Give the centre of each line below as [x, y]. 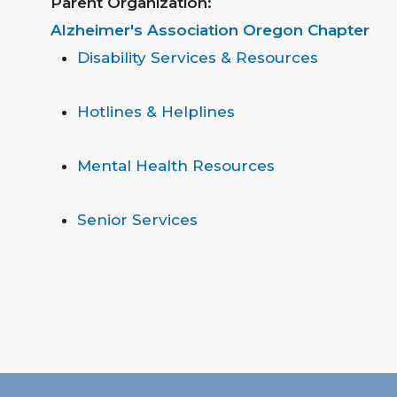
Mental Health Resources [175, 166]
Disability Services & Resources [197, 58]
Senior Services [137, 220]
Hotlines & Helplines [156, 112]
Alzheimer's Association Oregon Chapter [210, 30]
